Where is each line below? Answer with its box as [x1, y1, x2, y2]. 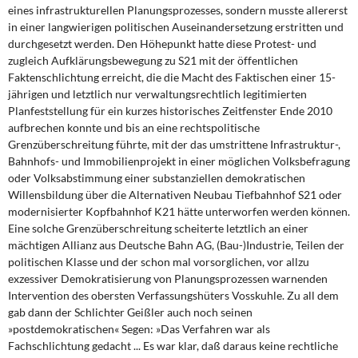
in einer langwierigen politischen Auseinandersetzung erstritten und [8, 20, 344, 34]
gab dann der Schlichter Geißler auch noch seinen [8, 305, 253, 319]
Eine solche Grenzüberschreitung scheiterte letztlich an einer [8, 221, 308, 235]
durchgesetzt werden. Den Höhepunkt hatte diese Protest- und [8, 37, 316, 50]
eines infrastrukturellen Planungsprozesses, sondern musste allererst [8, 3, 348, 17]
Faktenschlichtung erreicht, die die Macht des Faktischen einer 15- [8, 70, 336, 84]
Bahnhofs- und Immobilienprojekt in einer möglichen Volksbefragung [8, 154, 350, 168]
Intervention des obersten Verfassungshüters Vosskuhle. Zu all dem [8, 288, 339, 302]
